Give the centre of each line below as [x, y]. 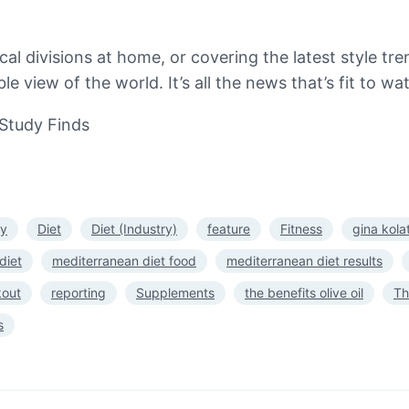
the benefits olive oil [304, 292]
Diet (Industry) [134, 228]
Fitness [301, 228]
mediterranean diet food [124, 260]
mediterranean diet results [304, 260]
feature [229, 228]
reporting [79, 292]
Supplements [175, 292]
